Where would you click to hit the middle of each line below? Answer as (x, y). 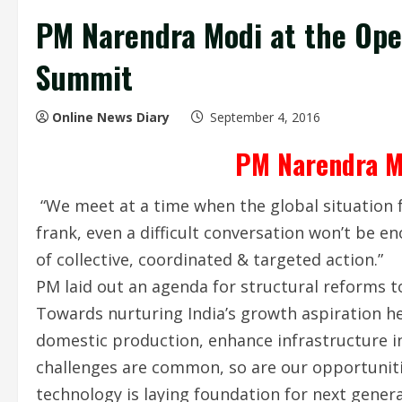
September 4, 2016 (265, 117)
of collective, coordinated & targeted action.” (210, 259)
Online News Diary (111, 117)
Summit (84, 77)
